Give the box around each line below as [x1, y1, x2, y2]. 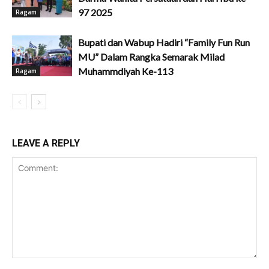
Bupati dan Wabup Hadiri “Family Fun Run [78, 36, 250, 48]
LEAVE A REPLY [12, 137, 80, 149]
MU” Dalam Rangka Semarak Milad [78, 50, 225, 62]
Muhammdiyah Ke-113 [78, 65, 173, 77]
